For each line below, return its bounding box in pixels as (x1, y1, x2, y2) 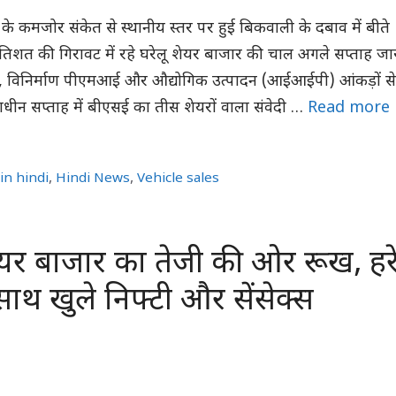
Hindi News (56, 170, 131, 188)
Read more (308, 98, 390, 119)
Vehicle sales (137, 170, 220, 188)
